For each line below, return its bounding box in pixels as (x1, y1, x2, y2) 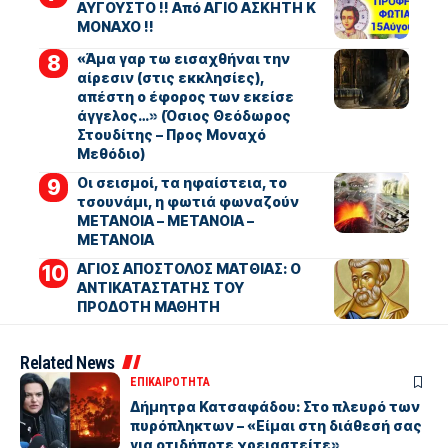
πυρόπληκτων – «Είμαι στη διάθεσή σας (130, 416, 422, 434)
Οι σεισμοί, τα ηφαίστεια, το (76, 173, 287, 191)
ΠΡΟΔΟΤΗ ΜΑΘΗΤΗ (76, 297, 220, 315)
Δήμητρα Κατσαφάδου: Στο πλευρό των (130, 397, 420, 415)
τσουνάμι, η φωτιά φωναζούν (76, 192, 299, 210)
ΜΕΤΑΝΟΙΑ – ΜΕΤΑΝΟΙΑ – (76, 211, 254, 229)
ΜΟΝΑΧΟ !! (76, 17, 154, 35)
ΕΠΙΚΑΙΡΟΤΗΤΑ (130, 374, 210, 389)
